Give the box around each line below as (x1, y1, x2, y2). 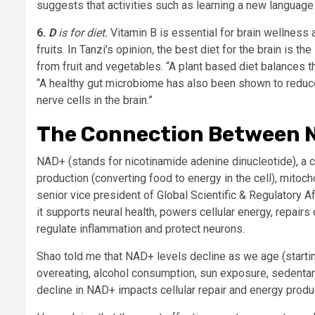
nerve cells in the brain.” (37, 94, 153, 108)
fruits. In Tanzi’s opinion (37, 43, 152, 57)
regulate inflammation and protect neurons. (37, 222, 245, 236)
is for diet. (58, 26, 110, 40)
